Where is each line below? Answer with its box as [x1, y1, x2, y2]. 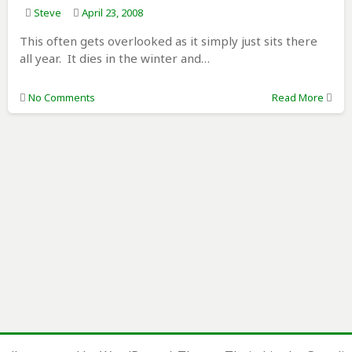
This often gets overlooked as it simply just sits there [19, 33, 317, 49]
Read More [271, 90, 324, 105]
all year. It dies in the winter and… [19, 50, 210, 67]
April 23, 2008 [81, 5, 143, 20]
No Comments [27, 90, 95, 105]
